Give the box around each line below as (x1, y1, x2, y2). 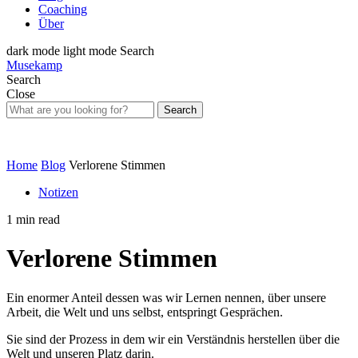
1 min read (6, 213, 60, 226)
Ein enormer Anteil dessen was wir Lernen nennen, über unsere (6, 290, 326, 304)
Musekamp (6, 58, 62, 72)
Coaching (38, 2, 87, 16)
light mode (63, 44, 117, 58)
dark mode (6, 44, 60, 58)
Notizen (38, 185, 78, 199)
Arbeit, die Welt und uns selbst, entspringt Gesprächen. (6, 304, 283, 319)
